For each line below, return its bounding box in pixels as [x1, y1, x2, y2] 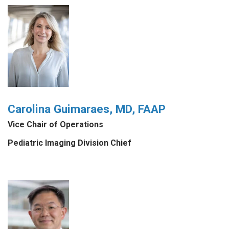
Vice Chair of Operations [8, 119, 103, 129]
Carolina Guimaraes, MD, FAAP [8, 102, 166, 116]
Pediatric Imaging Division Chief [8, 138, 131, 148]
